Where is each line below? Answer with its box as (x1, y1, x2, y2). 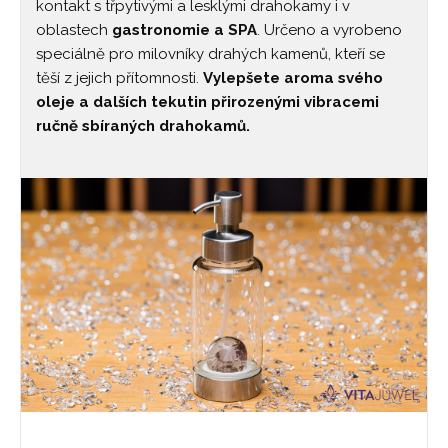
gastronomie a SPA (112, 21, 257, 39)
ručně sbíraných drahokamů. (36, 117, 250, 135)
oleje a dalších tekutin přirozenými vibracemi (36, 93, 379, 111)
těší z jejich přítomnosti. (36, 69, 203, 87)
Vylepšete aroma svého (203, 69, 383, 87)
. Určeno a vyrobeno (257, 21, 402, 39)
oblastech (36, 21, 112, 39)
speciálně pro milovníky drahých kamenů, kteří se (36, 45, 385, 63)
